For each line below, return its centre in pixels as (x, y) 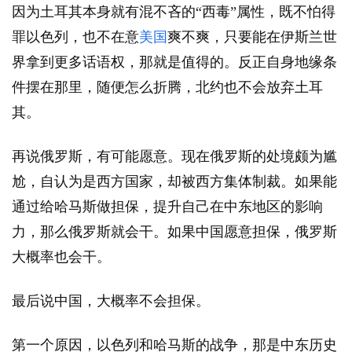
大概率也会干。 (61, 257)
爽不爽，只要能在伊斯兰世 (252, 37)
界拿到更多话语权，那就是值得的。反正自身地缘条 (174, 62)
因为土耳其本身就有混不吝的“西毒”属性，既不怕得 (174, 12)
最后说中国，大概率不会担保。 (111, 301)
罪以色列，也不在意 (75, 37)
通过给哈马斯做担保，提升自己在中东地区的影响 (167, 207)
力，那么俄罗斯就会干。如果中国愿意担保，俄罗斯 (174, 232)
